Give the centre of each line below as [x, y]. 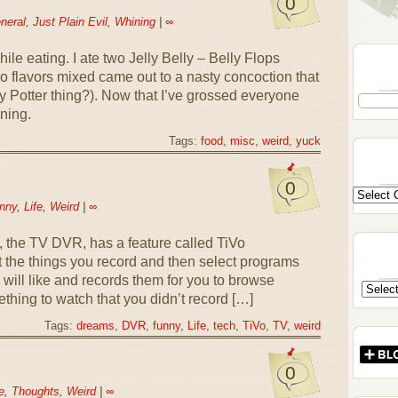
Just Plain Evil [70, 22]
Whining [135, 22]
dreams [95, 326]
